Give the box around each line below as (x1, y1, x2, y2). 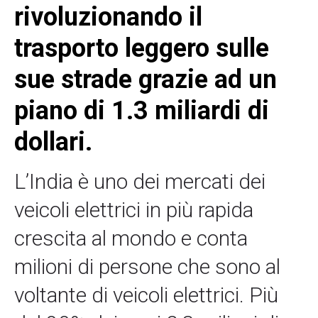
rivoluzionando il (14, 2, 202, 33)
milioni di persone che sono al (14, 254, 280, 280)
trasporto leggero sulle (14, 33, 269, 64)
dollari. (14, 127, 92, 158)
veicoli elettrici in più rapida (14, 197, 253, 223)
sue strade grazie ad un (14, 65, 277, 95)
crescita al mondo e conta (14, 226, 248, 251)
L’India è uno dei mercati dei (14, 169, 265, 194)
